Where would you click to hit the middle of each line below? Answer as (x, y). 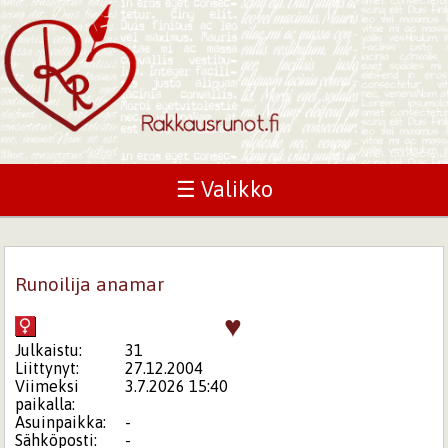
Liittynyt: (47, 367)
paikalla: (45, 403)
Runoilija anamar (90, 283)
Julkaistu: (49, 349)
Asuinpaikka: (61, 421)
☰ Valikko (224, 189)
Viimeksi (47, 385)
